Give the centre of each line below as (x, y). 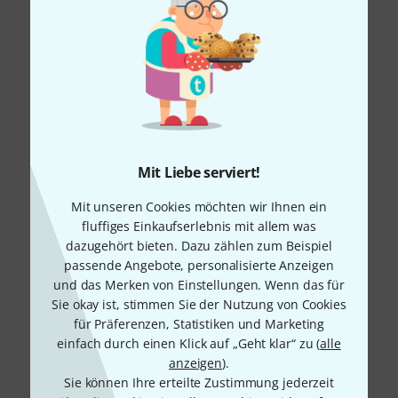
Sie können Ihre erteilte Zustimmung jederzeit (199, 382)
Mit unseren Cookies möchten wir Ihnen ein (199, 207)
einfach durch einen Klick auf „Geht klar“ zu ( (189, 343)
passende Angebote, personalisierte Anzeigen (199, 265)
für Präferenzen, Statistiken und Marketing (199, 324)
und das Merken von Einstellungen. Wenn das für (199, 285)
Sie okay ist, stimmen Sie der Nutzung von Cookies (199, 304)
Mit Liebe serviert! (199, 172)
